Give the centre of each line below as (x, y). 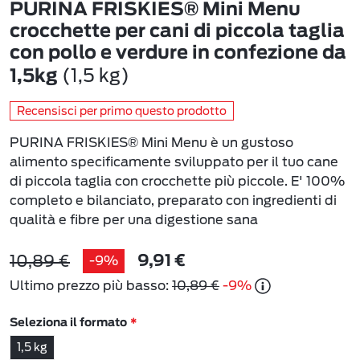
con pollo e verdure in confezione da (178, 53)
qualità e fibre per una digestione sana (134, 219)
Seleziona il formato (68, 323)
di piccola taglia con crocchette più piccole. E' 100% (177, 181)
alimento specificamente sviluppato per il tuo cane (174, 162)
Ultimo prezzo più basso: (89, 285)
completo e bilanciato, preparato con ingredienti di (173, 200)
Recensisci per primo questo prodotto (122, 110)
